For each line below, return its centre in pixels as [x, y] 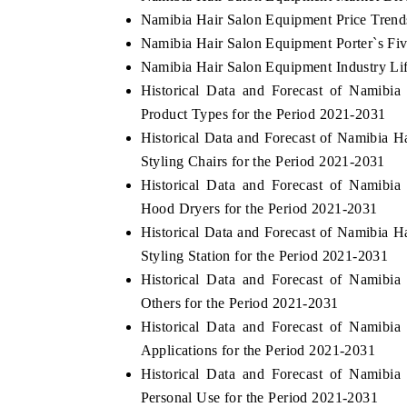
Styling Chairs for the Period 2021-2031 [263, 161]
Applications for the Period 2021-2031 [258, 350]
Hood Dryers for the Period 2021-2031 [259, 208]
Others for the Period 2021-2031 [239, 303]
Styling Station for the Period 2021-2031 [264, 255]
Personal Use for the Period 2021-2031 [259, 397]
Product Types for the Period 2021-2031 [263, 114]
